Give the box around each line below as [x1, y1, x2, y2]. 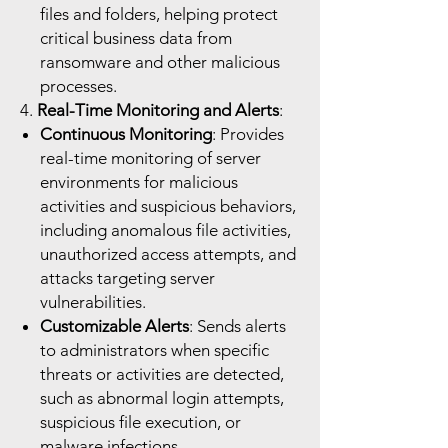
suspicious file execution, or [40, 412, 241, 432]
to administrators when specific [40, 340, 269, 360]
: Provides [212, 124, 284, 144]
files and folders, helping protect [40, 4, 278, 24]
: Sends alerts [189, 316, 286, 336]
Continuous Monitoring [40, 124, 212, 144]
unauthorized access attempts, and [40, 244, 296, 264]
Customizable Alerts [40, 316, 189, 336]
